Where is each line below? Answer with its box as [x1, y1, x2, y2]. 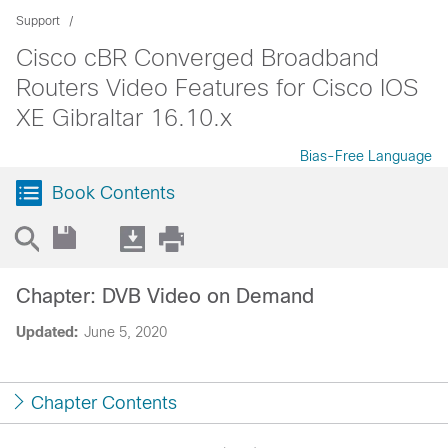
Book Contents [52, 183, 175, 203]
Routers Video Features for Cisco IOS [16, 74, 419, 101]
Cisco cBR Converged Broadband [16, 44, 379, 71]
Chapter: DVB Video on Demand [16, 285, 314, 307]
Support [16, 14, 60, 28]
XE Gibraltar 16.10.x [16, 104, 232, 131]
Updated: [16, 324, 78, 340]
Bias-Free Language [300, 148, 432, 164]
